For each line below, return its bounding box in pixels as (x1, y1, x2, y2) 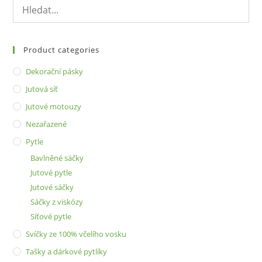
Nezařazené (26, 119, 67, 130)
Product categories (23, 44, 100, 56)
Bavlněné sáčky (30, 153, 84, 164)
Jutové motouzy (26, 101, 82, 112)
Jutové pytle (30, 167, 73, 178)
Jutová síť (26, 84, 58, 95)
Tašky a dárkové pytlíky (26, 246, 108, 257)
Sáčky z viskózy (30, 196, 84, 208)
